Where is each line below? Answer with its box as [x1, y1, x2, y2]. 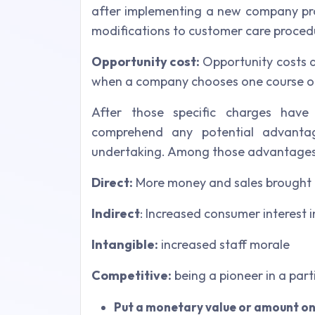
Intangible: [91, 236, 158, 253]
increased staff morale [158, 236, 290, 253]
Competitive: [91, 267, 172, 284]
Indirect [91, 205, 140, 222]
